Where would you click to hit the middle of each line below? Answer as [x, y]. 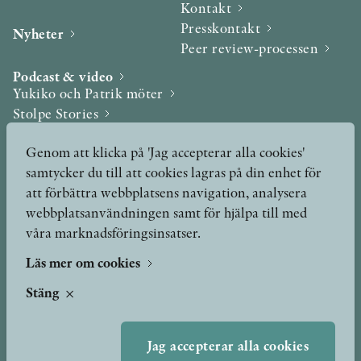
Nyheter [38, 34]
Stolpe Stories [56, 114]
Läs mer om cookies [85, 262]
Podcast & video [63, 77]
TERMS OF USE [48, 281]
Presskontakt [221, 28]
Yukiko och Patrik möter [88, 93]
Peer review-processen [249, 48]
